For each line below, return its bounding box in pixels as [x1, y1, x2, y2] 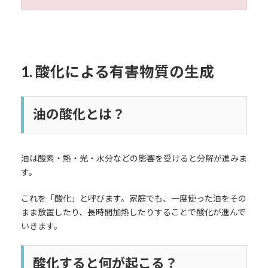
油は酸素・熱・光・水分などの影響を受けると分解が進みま [20, 153, 247, 164]
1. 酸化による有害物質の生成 [20, 62, 214, 80]
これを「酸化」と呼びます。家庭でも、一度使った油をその [20, 193, 246, 204]
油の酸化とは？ [32, 106, 125, 123]
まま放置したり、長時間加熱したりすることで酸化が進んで [20, 207, 246, 218]
